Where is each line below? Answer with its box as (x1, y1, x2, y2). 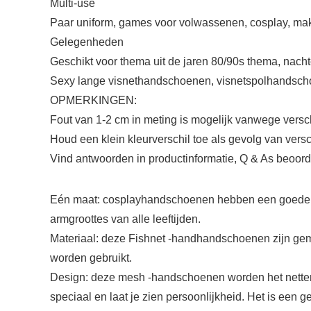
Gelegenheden (50, 36, 124, 48)
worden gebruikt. (50, 252, 132, 264)
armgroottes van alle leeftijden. (50, 213, 201, 225)
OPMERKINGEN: (50, 94, 137, 106)
